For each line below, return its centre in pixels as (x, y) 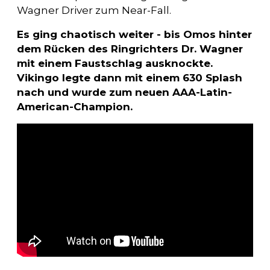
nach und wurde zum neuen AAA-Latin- (124, 93)
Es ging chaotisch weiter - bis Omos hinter (134, 35)
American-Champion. (75, 107)
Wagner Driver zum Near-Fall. (94, 11)
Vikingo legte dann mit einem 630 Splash (130, 78)
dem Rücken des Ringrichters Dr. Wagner (130, 49)
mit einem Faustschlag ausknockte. (115, 64)
